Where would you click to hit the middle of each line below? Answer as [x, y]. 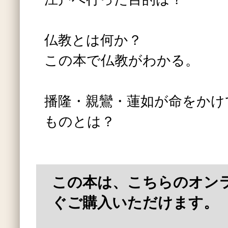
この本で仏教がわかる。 [122, 61]
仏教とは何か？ [93, 40]
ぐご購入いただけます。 [135, 203]
